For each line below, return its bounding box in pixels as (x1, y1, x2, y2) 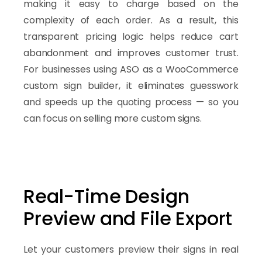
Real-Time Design (23, 182, 189, 209)
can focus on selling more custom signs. (23, 111, 202, 125)
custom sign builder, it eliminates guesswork (23, 78, 239, 92)
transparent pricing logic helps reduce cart (23, 29, 239, 43)
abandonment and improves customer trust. (23, 46, 239, 60)
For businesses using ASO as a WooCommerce (23, 62, 239, 76)
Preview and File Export (23, 205, 233, 232)
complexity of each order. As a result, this (23, 13, 239, 27)
